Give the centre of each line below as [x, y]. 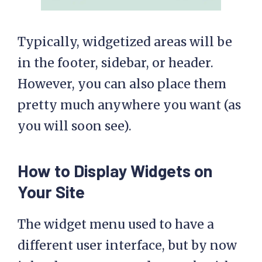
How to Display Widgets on [115, 171]
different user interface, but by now [127, 246]
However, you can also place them [122, 84]
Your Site [51, 192]
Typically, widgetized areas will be [125, 42]
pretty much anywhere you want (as [129, 105]
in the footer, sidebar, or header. [116, 63]
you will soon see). [75, 126]
